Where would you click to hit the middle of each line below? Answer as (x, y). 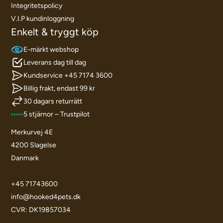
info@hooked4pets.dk (46, 197)
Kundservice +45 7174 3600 (68, 75)
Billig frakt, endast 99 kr (59, 88)
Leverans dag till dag (55, 62)
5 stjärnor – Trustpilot (57, 114)
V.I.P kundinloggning (43, 18)
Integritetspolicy (37, 5)
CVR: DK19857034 (41, 210)
